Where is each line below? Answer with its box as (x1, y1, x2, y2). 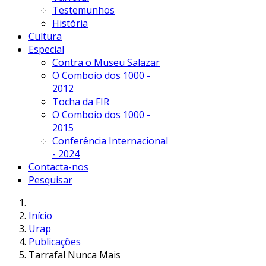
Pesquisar (28, 173, 72, 186)
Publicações (28, 235, 81, 248)
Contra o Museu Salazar (52, 55, 160, 69)
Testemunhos (52, 3, 115, 17)
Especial (28, 42, 64, 56)
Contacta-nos (28, 160, 88, 173)
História (52, 16, 88, 30)
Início (28, 208, 52, 222)
